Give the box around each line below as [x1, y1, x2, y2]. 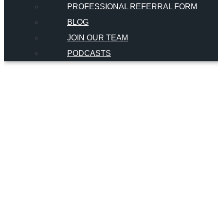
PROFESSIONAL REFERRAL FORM [67, 2, 197, 11]
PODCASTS [67, 49, 111, 58]
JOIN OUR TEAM [67, 34, 128, 42]
